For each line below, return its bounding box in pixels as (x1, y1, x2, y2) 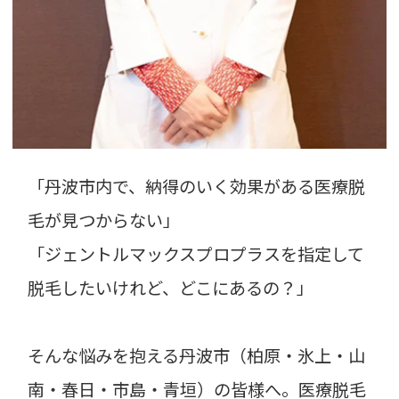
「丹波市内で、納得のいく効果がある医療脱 (28, 173, 366, 199)
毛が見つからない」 (28, 207, 181, 232)
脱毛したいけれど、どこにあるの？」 (28, 274, 314, 300)
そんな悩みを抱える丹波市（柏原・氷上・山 (28, 342, 366, 368)
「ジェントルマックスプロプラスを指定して (28, 240, 365, 266)
